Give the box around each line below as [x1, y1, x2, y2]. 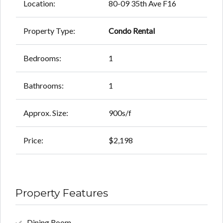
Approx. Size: [23, 108, 68, 118]
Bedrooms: [23, 53, 61, 63]
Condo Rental [109, 26, 155, 36]
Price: [23, 135, 43, 145]
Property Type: [23, 26, 75, 36]
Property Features [15, 187, 108, 200]
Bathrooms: [23, 81, 64, 91]
